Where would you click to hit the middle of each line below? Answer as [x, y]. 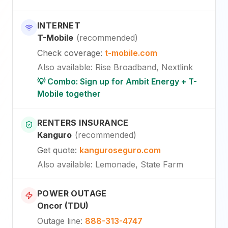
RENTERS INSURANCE [83, 123]
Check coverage [69, 53]
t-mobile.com [131, 53]
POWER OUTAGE [72, 194]
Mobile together [69, 94]
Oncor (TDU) [63, 206]
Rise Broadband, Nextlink [144, 67]
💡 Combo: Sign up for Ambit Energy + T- [117, 82]
